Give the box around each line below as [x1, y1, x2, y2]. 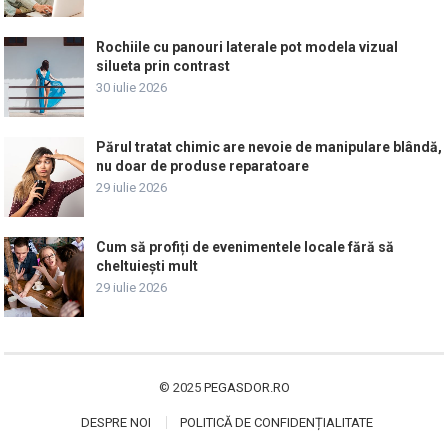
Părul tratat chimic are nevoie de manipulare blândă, [96, 139, 443, 155]
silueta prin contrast [96, 58, 231, 74]
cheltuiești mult [96, 258, 199, 274]
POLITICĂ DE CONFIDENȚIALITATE [179, 415, 373, 430]
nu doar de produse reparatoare [96, 158, 310, 174]
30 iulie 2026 [96, 80, 168, 95]
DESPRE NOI [80, 415, 151, 430]
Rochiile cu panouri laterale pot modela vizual [96, 39, 399, 55]
